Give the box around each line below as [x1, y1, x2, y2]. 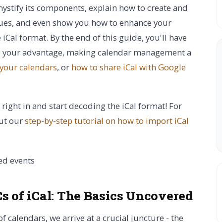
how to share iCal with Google [71, 61, 186, 73]
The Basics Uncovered [56, 187, 193, 204]
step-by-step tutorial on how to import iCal [25, 115, 189, 126]
